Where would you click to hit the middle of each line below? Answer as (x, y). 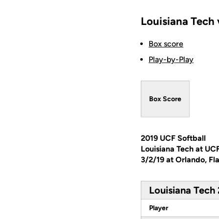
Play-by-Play (171, 59)
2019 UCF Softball (173, 138)
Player (159, 208)
